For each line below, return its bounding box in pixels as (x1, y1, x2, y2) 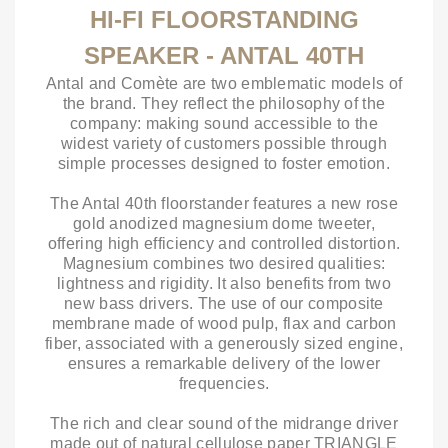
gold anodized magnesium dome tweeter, (72, 215, 376, 232)
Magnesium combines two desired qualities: (62, 255, 386, 272)
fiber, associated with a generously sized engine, (45, 335, 403, 352)
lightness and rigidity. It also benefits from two (57, 275, 391, 292)
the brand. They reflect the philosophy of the (62, 95, 386, 112)
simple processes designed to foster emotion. (57, 155, 391, 172)
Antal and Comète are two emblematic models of (45, 75, 403, 92)
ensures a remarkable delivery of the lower (67, 355, 381, 372)
